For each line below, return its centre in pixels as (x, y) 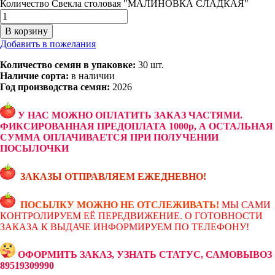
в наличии (93, 76)
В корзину (26, 31)
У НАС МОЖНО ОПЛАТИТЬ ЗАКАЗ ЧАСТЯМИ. (130, 115)
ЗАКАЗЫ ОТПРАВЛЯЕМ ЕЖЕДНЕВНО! (114, 176)
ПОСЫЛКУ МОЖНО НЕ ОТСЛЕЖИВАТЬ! (120, 204)
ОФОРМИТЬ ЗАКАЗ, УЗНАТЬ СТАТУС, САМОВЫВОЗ (144, 254)
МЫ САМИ (246, 204)
